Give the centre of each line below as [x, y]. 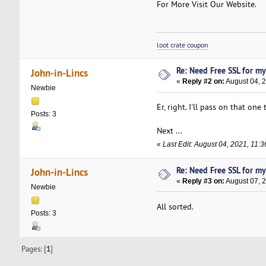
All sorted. [175, 206]
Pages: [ [34, 249]
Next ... [169, 131]
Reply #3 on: [204, 181]
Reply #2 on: [204, 82]
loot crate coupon [182, 45]
